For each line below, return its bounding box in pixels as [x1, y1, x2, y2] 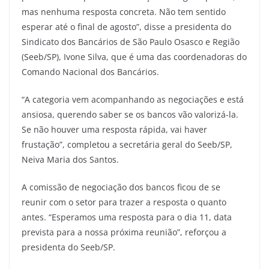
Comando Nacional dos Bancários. [22, 65, 159, 77]
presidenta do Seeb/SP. [22, 241, 115, 253]
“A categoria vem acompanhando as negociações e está [22, 93, 244, 105]
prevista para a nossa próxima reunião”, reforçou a [22, 226, 226, 238]
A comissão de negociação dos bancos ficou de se [22, 181, 220, 193]
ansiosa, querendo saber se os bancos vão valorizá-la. [22, 108, 238, 120]
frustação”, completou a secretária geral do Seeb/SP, [22, 138, 232, 150]
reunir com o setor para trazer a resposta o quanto [22, 196, 226, 208]
